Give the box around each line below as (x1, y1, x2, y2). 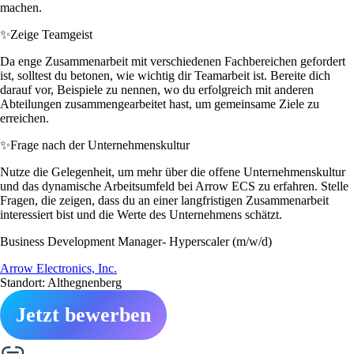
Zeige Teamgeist (10, 27, 92, 41)
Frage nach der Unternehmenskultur (10, 137, 190, 152)
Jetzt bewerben (16, 303, 151, 326)
